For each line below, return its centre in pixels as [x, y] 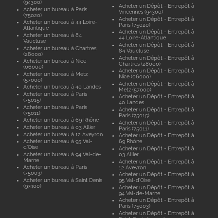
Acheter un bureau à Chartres [60, 48]
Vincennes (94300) [141, 12]
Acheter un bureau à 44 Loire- [60, 22]
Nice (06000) [135, 77]
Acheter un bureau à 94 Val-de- [62, 154]
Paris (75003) [135, 206]
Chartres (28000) [140, 64]
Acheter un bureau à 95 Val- [58, 141]
